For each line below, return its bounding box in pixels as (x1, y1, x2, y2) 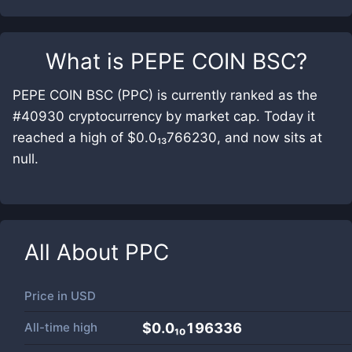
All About (24, 239, 125, 266)
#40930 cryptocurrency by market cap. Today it (13, 108, 315, 124)
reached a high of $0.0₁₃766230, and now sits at (13, 130, 322, 145)
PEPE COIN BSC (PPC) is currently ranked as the (13, 87, 317, 103)
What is (45, 48, 130, 75)
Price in (24, 288, 71, 303)
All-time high (24, 320, 97, 335)
